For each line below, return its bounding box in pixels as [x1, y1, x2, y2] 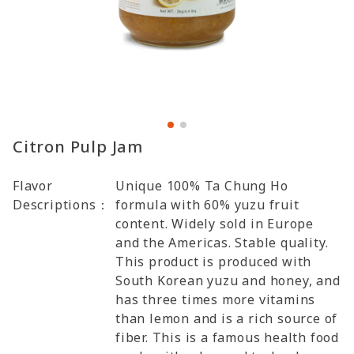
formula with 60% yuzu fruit [115, 196, 299, 213]
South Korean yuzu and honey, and [115, 272, 341, 289]
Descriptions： [13, 196, 110, 213]
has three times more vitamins [115, 291, 316, 308]
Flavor [13, 177, 53, 194]
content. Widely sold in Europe [115, 215, 314, 232]
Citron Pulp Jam [13, 136, 143, 157]
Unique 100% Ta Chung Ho [115, 177, 288, 194]
